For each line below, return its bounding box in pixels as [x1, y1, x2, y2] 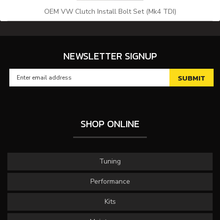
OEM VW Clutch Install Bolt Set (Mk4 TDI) [44, 7, 176, 16]
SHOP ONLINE [81, 116, 139, 131]
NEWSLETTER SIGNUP [63, 49, 157, 63]
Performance [90, 177, 130, 186]
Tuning [99, 157, 121, 166]
